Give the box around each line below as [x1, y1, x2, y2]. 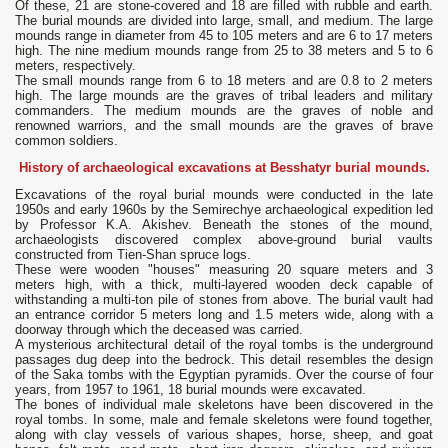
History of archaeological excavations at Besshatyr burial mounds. [18, 160, 430, 176]
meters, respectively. [15, 58, 136, 74]
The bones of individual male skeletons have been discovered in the [15, 397, 433, 413]
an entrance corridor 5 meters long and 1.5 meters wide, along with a [15, 307, 433, 323]
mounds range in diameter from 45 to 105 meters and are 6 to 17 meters [15, 28, 433, 44]
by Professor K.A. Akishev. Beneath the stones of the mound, [15, 217, 433, 233]
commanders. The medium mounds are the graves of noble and [15, 103, 433, 119]
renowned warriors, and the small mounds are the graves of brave [15, 118, 433, 134]
